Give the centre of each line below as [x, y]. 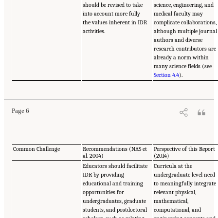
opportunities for [104, 192]
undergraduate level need [185, 174]
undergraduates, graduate [115, 201]
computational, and [178, 209]
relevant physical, [175, 192]
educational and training [113, 183]
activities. [94, 31]
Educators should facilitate [115, 166]
